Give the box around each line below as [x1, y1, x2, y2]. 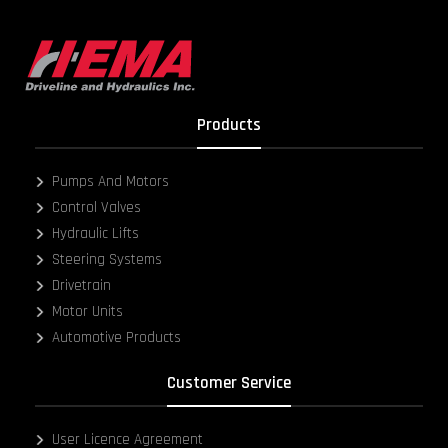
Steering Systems [52, 250, 163, 270]
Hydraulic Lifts [52, 224, 140, 244]
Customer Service [167, 372, 291, 395]
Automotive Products [52, 328, 182, 348]
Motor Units [52, 302, 124, 322]
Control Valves [52, 198, 142, 218]
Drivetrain [52, 276, 112, 296]
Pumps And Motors [52, 172, 170, 192]
